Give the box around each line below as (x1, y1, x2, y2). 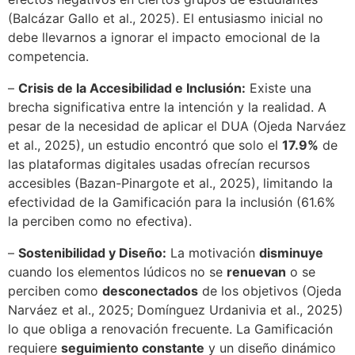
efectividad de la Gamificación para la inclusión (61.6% (8, 194, 335, 211)
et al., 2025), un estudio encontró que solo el (8, 137, 282, 154)
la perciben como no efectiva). (8, 213, 192, 230)
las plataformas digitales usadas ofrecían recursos (8, 156, 310, 173)
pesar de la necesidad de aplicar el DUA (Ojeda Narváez (8, 118, 346, 135)
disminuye (259, 245, 323, 261)
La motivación (166, 245, 259, 261)
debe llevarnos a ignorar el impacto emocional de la (8, 29, 320, 46)
